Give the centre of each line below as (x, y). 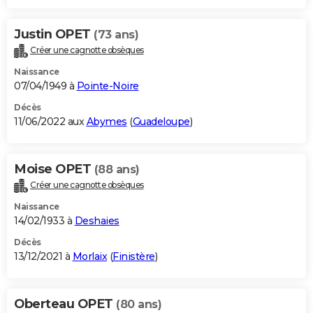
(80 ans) (139, 305)
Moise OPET (54, 169)
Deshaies (97, 221)
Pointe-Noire (108, 86)
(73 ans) (116, 35)
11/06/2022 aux (50, 122)
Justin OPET (54, 35)
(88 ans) (117, 170)
